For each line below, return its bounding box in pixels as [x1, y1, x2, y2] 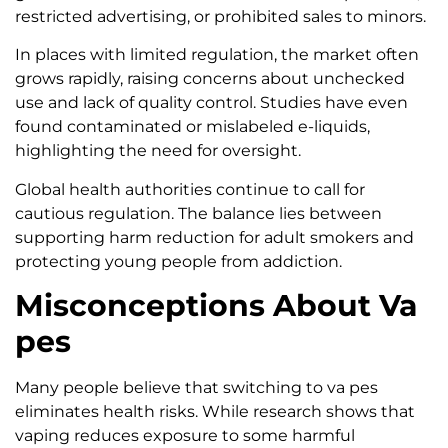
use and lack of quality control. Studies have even [15, 93, 408, 113]
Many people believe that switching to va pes [15, 377, 378, 397]
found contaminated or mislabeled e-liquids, [15, 117, 370, 137]
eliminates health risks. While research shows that [15, 401, 415, 421]
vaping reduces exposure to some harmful [15, 425, 355, 445]
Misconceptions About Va [15, 286, 418, 324]
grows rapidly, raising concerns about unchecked [15, 69, 405, 89]
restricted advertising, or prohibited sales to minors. [15, 6, 426, 26]
